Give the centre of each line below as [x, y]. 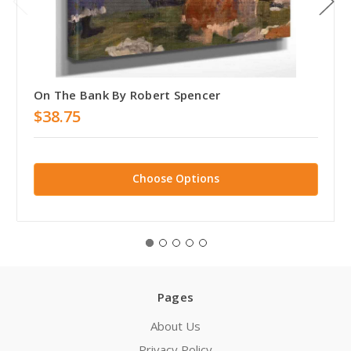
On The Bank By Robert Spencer [127, 94]
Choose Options [176, 178]
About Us [175, 326]
